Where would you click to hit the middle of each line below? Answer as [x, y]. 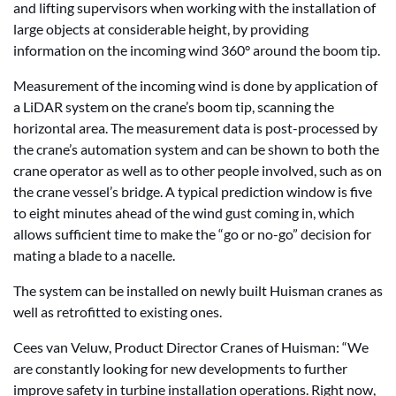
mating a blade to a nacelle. [94, 255]
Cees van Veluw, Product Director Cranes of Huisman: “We [191, 347]
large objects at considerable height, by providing [161, 29]
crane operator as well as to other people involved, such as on [198, 170]
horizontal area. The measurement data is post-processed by [195, 128]
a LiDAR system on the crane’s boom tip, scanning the [174, 107]
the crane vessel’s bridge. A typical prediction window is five [193, 191]
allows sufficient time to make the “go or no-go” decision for [192, 234]
